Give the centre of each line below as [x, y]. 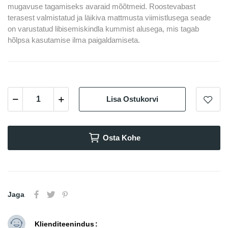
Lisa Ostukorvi [132, 99]
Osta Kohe [121, 137]
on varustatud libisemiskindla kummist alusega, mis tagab [103, 28]
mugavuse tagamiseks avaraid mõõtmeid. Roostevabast [102, 6]
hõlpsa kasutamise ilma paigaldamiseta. [74, 40]
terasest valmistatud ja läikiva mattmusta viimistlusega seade [109, 17]
